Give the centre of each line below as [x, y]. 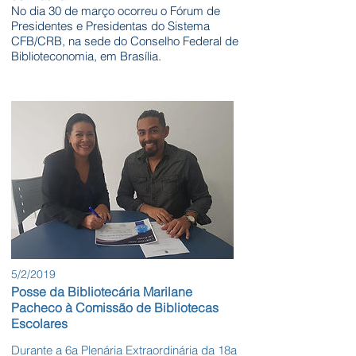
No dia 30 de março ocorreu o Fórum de [116, 11]
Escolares [39, 324]
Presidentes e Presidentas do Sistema [110, 26]
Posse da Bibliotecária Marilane [102, 292]
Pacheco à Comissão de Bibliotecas [115, 308]
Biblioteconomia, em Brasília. [86, 56]
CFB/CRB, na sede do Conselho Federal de [125, 41]
